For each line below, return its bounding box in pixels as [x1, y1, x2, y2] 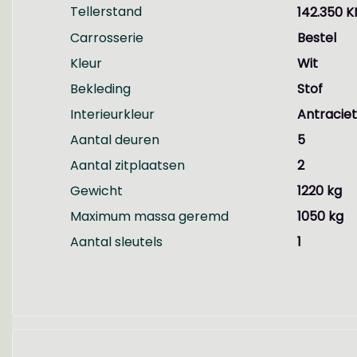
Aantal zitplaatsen [70, 156, 185, 175]
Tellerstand [70, 2, 142, 21]
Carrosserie [70, 29, 143, 47]
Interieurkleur [70, 105, 155, 124]
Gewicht [70, 182, 123, 200]
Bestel [296, 29, 336, 47]
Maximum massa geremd [70, 207, 229, 226]
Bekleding [70, 80, 131, 98]
